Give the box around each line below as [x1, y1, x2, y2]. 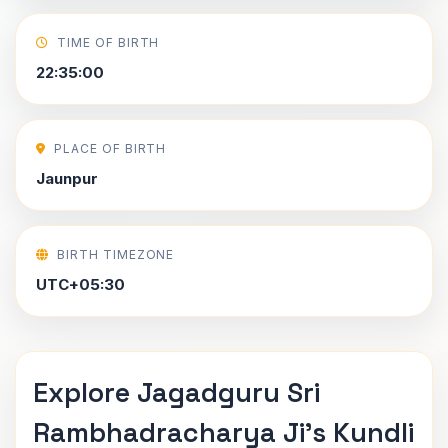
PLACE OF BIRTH [53, 141, 167, 156]
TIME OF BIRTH [56, 35, 160, 50]
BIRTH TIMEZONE [56, 247, 175, 262]
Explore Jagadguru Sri [33, 375, 320, 410]
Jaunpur [36, 169, 98, 188]
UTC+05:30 [36, 275, 125, 294]
